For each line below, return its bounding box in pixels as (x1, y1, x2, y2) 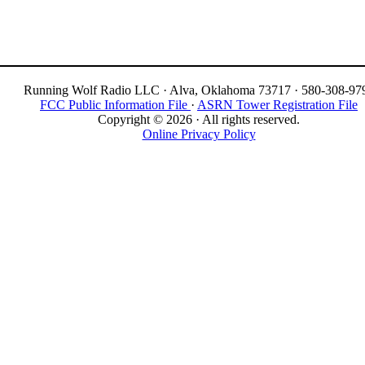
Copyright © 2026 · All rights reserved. (98, 112, 300, 126)
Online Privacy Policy (142, 126, 256, 141)
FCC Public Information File (40, 97, 191, 112)
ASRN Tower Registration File (197, 97, 358, 112)
